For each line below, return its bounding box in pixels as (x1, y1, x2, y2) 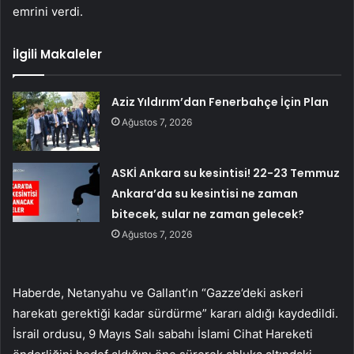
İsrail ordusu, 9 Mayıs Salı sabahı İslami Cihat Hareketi (13, 326, 313, 341)
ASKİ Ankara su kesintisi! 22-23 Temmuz (111, 164, 341, 181)
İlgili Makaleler (13, 45, 102, 62)
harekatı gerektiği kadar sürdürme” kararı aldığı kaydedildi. (13, 305, 338, 321)
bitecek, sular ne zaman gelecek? (111, 205, 305, 222)
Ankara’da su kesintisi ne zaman (111, 185, 299, 201)
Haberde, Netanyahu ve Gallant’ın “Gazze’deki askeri (13, 284, 303, 300)
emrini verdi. (13, 3, 83, 19)
